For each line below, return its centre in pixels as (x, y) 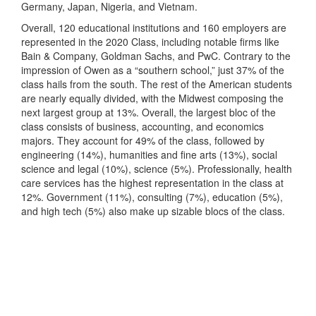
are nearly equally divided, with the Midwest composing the (152, 98)
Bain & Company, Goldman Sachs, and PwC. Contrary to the (156, 55)
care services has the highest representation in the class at (152, 182)
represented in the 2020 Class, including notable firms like (150, 41)
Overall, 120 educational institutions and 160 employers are (154, 27)
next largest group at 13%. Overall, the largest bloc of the (148, 112)
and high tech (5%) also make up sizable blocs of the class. (153, 211)
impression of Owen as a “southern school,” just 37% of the (153, 69)
